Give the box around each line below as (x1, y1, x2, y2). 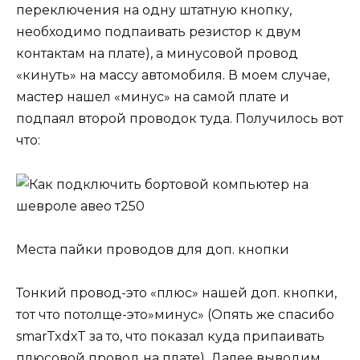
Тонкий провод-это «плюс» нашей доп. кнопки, (16, 284, 337, 301)
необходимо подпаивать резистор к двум (16, 24, 301, 40)
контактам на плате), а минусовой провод (16, 46, 298, 62)
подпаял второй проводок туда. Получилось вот (16, 111, 343, 127)
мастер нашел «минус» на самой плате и (16, 89, 289, 105)
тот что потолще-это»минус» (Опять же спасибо (16, 306, 334, 322)
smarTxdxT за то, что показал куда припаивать (16, 328, 325, 344)
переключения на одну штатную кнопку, (16, 2, 292, 18)
